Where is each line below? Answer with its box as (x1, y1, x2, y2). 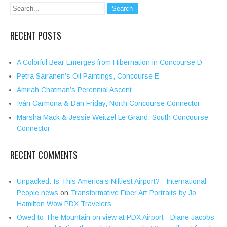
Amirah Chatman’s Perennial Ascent (17, 86, 132, 94)
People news (17, 188, 58, 197)
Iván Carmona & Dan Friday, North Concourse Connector (17, 99, 200, 108)
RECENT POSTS (10, 29, 61, 43)
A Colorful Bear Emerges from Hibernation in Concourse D (17, 58, 202, 67)
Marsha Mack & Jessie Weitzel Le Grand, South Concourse (17, 113, 208, 122)
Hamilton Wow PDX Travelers (17, 200, 111, 208)
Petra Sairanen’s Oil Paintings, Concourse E (17, 72, 159, 81)
